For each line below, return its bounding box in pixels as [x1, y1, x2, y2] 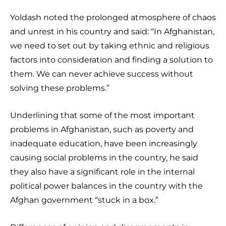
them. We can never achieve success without [10, 69, 193, 79]
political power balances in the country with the [10, 181, 203, 191]
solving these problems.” [10, 83, 109, 93]
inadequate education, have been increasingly [10, 138, 197, 148]
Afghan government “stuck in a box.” [10, 195, 158, 205]
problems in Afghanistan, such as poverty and [10, 124, 194, 134]
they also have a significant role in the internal [10, 166, 195, 177]
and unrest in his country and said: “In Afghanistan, [10, 26, 214, 36]
